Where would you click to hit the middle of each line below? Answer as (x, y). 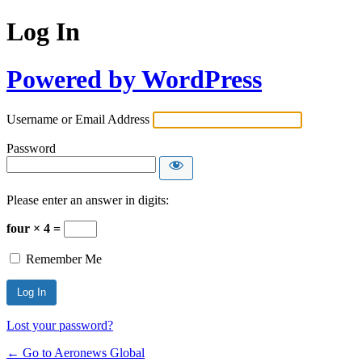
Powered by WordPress (134, 79)
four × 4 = (35, 229)
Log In (43, 32)
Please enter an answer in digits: (88, 200)
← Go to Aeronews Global (76, 353)
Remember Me (64, 259)
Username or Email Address (78, 120)
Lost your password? (60, 326)
